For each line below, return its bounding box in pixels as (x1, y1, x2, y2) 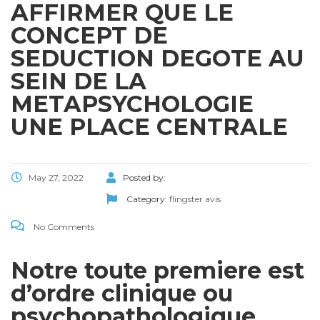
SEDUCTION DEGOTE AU (11, 44, 304, 73)
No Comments (31, 221, 94, 233)
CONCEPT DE (11, 21, 168, 50)
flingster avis (169, 194, 221, 205)
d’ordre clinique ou (11, 279, 233, 308)
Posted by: (123, 172, 168, 184)
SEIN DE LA (11, 67, 146, 96)
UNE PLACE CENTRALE (11, 113, 288, 141)
